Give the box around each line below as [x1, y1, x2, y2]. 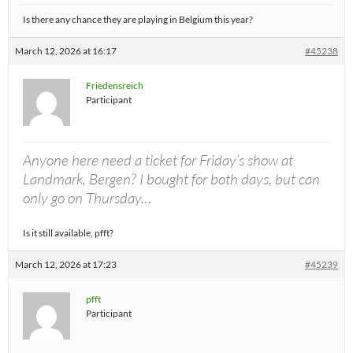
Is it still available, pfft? [23, 227, 113, 239]
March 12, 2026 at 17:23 [15, 258, 117, 270]
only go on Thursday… [23, 188, 151, 207]
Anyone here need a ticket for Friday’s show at [23, 150, 293, 169]
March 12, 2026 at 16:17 [15, 45, 117, 57]
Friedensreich [86, 80, 143, 91]
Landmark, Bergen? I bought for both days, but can [23, 169, 320, 188]
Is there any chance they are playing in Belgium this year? [23, 13, 253, 25]
